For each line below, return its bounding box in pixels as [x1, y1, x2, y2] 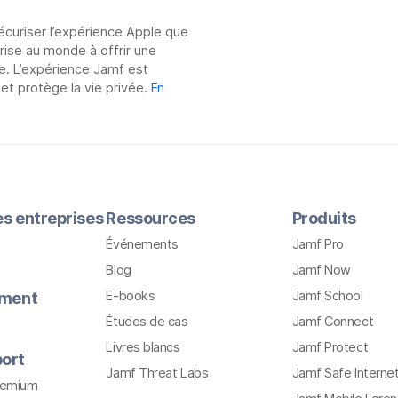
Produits [291, 208, 356, 227]
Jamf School [291, 287, 363, 303]
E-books [106, 287, 155, 303]
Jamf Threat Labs [106, 364, 209, 380]
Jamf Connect [291, 313, 374, 329]
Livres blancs [106, 338, 180, 354]
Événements [106, 235, 179, 251]
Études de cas [106, 313, 188, 329]
